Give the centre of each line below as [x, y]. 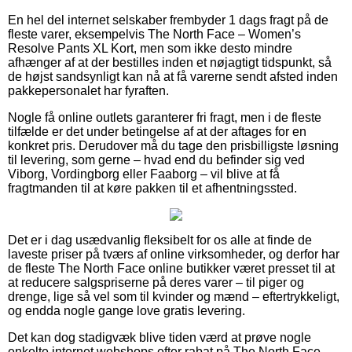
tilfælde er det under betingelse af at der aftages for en [157, 132]
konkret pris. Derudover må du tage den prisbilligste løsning [173, 146]
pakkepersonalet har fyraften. [88, 91]
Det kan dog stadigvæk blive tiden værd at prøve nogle [159, 338]
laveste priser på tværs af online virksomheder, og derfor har [174, 255]
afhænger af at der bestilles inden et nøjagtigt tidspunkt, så [170, 63]
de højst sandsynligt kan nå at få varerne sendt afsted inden [173, 77]
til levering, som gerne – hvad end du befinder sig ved [156, 160]
